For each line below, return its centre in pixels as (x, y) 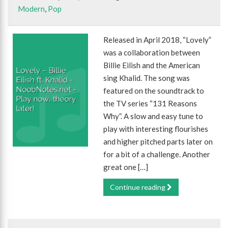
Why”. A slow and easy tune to (153, 116)
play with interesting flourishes (156, 129)
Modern (31, 9)
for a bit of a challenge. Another (157, 154)
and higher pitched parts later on (158, 141)
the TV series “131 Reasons (150, 103)
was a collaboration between (152, 52)
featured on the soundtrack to (154, 91)
